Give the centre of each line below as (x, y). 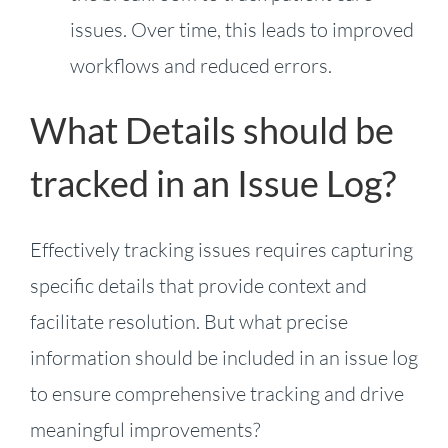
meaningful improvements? (144, 429)
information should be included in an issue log (223, 357)
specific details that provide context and (198, 285)
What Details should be (211, 131)
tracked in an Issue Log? (216, 184)
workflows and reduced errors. (200, 66)
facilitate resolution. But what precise (188, 321)
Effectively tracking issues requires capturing (221, 249)
